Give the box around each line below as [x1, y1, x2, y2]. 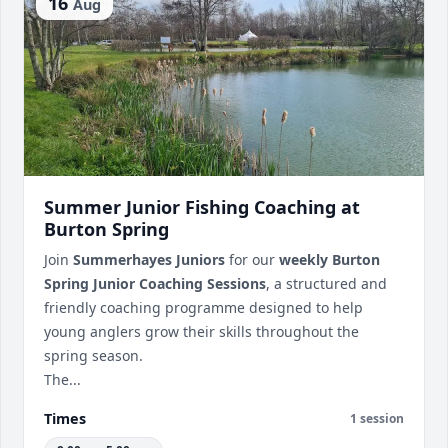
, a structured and [266, 274, 387, 293]
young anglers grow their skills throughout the [44, 322, 359, 341]
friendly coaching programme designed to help [44, 298, 363, 317]
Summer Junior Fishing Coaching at [44, 195, 360, 219]
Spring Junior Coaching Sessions [44, 274, 266, 293]
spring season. [44, 346, 143, 365]
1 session [350, 409, 404, 427]
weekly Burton [279, 250, 380, 269]
